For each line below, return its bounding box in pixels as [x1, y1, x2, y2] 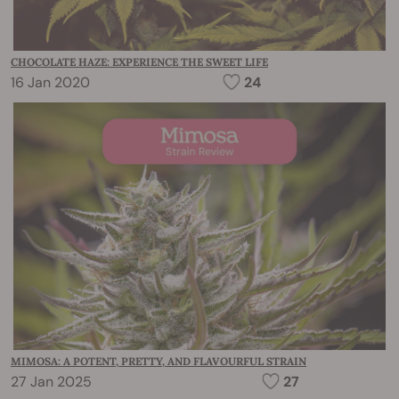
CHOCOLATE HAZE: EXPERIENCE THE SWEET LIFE [11, 54, 268, 69]
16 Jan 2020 [11, 72, 90, 92]
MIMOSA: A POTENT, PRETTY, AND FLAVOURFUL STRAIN [11, 354, 306, 369]
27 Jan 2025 [11, 372, 92, 392]
